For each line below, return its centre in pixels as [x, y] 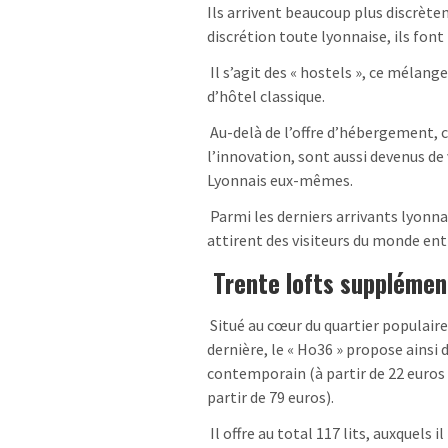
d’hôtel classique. [266, 96]
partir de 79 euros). [270, 397]
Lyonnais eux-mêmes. [280, 180]
